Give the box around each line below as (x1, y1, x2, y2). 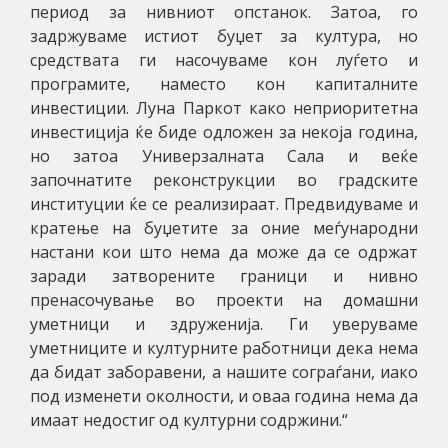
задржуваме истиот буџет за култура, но (30, 24, 418, 47)
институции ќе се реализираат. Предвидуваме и (30, 192, 418, 215)
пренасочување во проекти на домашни (30, 288, 418, 311)
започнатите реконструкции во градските (30, 168, 418, 191)
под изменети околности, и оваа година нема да (30, 384, 418, 407)
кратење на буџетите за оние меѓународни (30, 216, 418, 239)
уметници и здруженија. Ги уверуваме (30, 312, 418, 335)
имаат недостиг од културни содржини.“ (30, 408, 348, 431)
